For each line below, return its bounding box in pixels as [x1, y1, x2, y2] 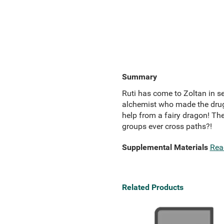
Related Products [121, 182, 183, 192]
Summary [121, 72, 157, 81]
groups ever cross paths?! [121, 121, 212, 131]
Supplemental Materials [121, 142, 208, 152]
